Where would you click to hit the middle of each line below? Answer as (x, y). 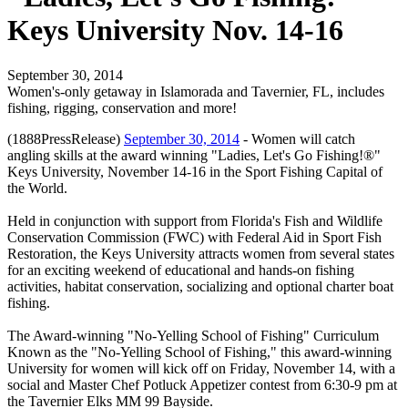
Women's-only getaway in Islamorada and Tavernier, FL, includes (196, 91)
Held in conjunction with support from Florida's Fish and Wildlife (195, 220)
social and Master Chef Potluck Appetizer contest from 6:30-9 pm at (202, 384)
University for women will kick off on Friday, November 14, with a (201, 368)
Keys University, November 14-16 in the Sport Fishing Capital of (195, 171)
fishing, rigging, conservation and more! (122, 107)
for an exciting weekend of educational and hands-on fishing (181, 270)
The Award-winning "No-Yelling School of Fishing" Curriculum (193, 335)
